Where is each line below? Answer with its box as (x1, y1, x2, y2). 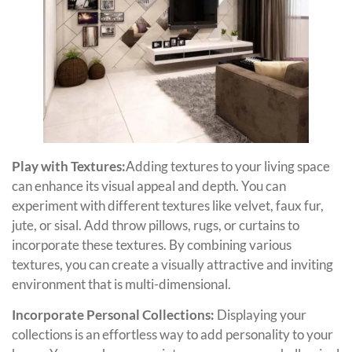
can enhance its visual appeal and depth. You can (12, 177, 286, 194)
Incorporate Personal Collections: (12, 306, 217, 323)
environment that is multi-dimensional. (12, 275, 231, 292)
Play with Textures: (12, 157, 126, 174)
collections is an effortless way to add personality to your (12, 325, 333, 343)
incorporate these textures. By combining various (12, 236, 291, 253)
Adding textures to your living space (126, 157, 330, 174)
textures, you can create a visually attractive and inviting (12, 255, 333, 273)
